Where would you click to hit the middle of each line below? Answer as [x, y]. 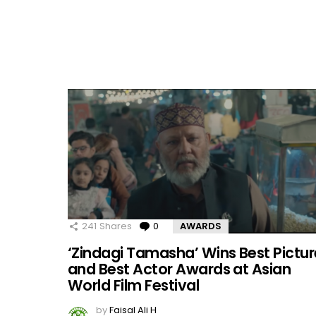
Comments [187, 226]
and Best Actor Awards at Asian [180, 269]
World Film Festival [134, 286]
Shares [116, 226]
